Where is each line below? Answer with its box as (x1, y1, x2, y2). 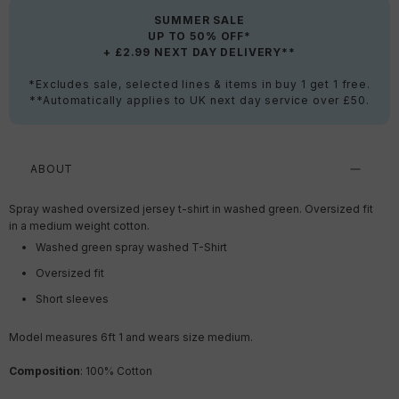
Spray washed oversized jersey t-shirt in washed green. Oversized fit (9, 202, 373, 216)
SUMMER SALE (154, 13, 245, 28)
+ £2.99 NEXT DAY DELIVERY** (103, 45, 296, 60)
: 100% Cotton (80, 364, 152, 379)
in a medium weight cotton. (9, 219, 150, 233)
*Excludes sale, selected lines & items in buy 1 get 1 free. (28, 77, 370, 92)
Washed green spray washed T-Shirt (36, 240, 227, 255)
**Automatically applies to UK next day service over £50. (29, 94, 370, 108)
